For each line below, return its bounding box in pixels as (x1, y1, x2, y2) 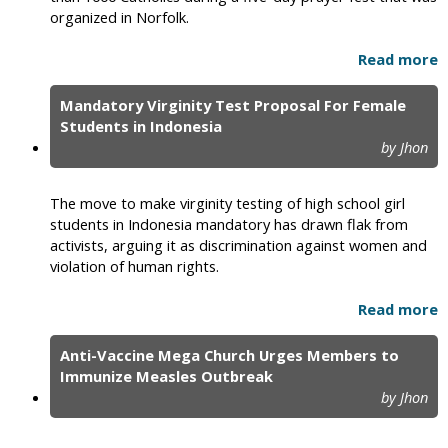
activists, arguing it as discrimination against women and (50, 235, 427, 256)
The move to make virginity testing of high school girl (50, 193, 405, 214)
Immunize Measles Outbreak (60, 366, 273, 387)
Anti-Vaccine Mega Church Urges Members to (60, 345, 399, 366)
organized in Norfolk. (50, 6, 189, 27)
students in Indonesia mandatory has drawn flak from (50, 214, 408, 235)
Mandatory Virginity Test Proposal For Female (60, 95, 406, 116)
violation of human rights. (50, 256, 219, 277)
